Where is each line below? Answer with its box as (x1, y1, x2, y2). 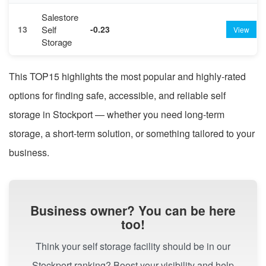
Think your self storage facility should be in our (36, 239, 230, 253)
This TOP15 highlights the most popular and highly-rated (9, 69, 246, 83)
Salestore (42, 10, 78, 23)
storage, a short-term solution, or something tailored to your (9, 126, 255, 140)
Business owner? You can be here (30, 201, 236, 219)
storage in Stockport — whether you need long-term (9, 107, 224, 121)
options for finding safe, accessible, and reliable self (9, 88, 226, 102)
